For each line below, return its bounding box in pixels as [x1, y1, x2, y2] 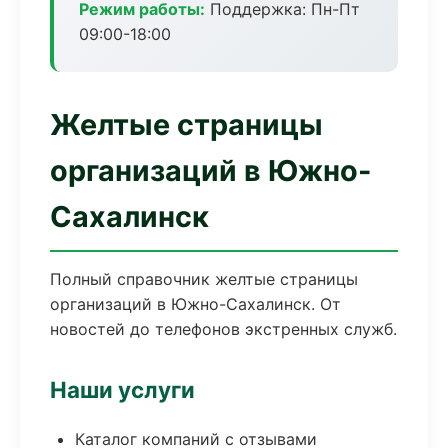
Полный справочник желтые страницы [50, 269, 358, 289]
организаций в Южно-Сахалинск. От [50, 294, 341, 314]
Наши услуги [50, 376, 195, 403]
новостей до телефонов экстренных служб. [50, 319, 397, 339]
